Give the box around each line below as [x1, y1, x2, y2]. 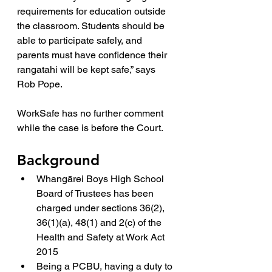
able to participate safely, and [17, 35, 144, 46]
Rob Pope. [17, 78, 63, 90]
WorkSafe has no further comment [17, 107, 166, 119]
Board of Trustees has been [36, 188, 156, 199]
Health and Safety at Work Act [36, 231, 167, 243]
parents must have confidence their [17, 49, 169, 61]
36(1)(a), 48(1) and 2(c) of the [36, 217, 164, 228]
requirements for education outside [17, 5, 168, 17]
